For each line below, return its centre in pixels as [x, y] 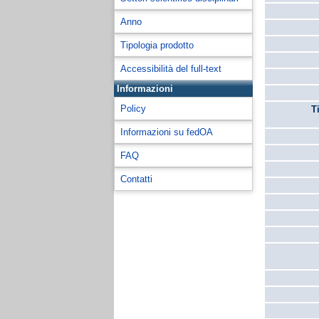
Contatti [136, 179]
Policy [133, 109]
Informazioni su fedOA [167, 132]
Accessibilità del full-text [171, 69]
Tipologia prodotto [157, 45]
